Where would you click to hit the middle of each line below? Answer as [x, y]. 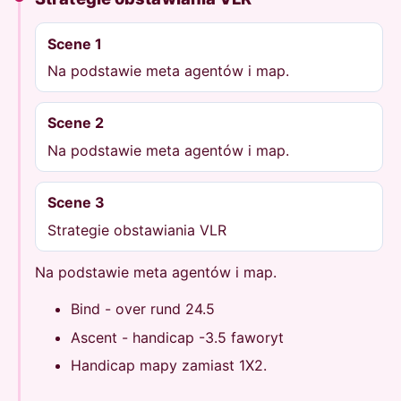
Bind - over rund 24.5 [143, 309]
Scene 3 [76, 203]
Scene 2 [75, 123]
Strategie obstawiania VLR [137, 230]
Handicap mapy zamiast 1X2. [169, 365]
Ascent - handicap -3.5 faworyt [177, 337]
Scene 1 [74, 43]
